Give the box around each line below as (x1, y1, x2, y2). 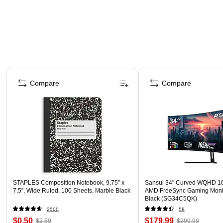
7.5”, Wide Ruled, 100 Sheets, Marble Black (13, 187, 130, 194)
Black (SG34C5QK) (145, 195, 198, 202)
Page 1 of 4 (5, 66, 42, 75)
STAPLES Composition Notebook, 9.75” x (13, 179, 124, 186)
